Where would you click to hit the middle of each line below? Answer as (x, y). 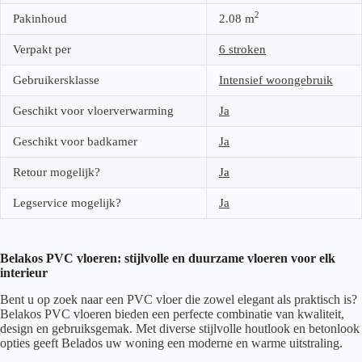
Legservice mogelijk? (67, 202)
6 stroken (242, 49)
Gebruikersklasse (56, 80)
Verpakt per (42, 49)
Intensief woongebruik (276, 80)
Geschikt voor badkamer (75, 141)
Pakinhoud (40, 18)
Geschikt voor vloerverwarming (93, 110)
